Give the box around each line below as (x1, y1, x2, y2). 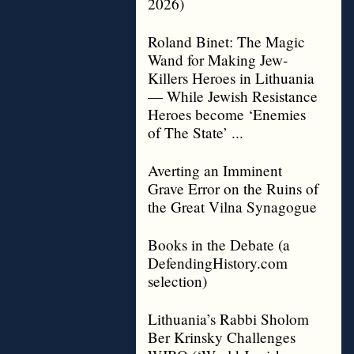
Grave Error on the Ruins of (148, 179, 318, 198)
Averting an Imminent (148, 160, 282, 180)
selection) (148, 271, 207, 291)
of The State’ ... (148, 122, 243, 142)
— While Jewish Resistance (148, 86, 318, 106)
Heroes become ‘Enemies (148, 104, 306, 124)
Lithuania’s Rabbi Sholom (148, 309, 309, 329)
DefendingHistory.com (148, 253, 288, 273)
